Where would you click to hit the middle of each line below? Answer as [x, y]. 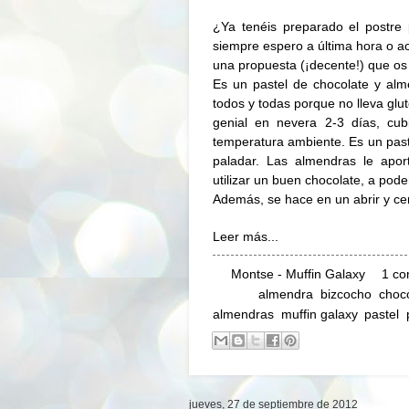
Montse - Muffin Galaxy [298, 274]
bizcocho [346, 294]
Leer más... [246, 236]
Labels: [236, 294]
